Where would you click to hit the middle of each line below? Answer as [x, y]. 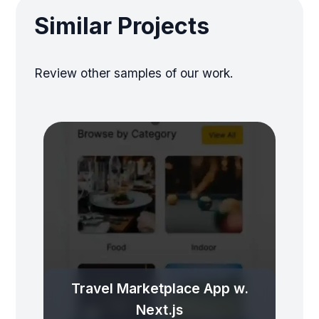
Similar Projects [122, 26]
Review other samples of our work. [134, 73]
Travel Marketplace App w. [159, 288]
